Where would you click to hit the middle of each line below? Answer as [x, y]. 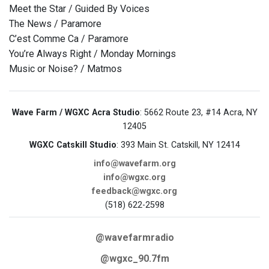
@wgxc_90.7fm [134, 259]
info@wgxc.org [134, 178]
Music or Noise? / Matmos [65, 69]
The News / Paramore [55, 24]
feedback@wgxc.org [134, 192]
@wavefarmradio [134, 238]
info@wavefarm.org [134, 164]
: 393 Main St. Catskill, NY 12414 [178, 145]
